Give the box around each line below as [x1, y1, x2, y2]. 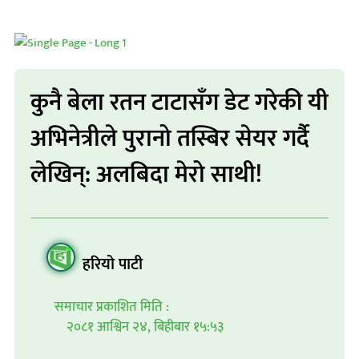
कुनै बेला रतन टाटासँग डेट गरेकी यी [30, 83, 329, 123]
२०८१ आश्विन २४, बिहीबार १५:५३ [67, 316, 224, 338]
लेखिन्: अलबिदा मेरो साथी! [30, 155, 262, 195]
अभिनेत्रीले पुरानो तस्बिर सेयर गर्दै [30, 119, 309, 159]
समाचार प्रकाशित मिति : [54, 296, 169, 318]
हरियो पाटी [83, 251, 143, 278]
